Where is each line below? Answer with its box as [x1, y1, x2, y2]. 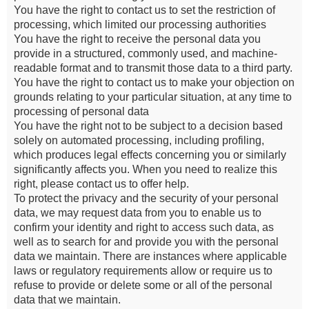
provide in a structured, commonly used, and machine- [14, 48, 277, 59]
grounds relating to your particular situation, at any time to [14, 91, 292, 103]
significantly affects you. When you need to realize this [14, 163, 277, 175]
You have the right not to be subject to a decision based [14, 120, 283, 132]
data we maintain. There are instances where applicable [14, 250, 287, 262]
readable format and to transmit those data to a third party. [14, 62, 292, 74]
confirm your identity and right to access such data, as [14, 221, 274, 233]
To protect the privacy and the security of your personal [14, 192, 279, 204]
